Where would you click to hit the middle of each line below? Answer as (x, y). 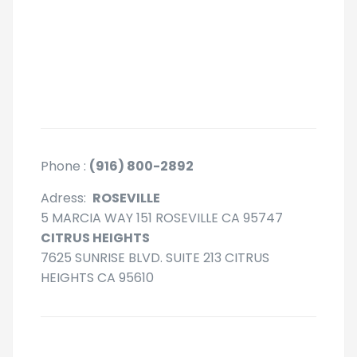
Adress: (67, 198)
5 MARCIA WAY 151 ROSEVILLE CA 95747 (162, 218)
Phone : (65, 167)
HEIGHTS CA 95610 (97, 278)
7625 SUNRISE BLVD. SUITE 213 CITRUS (155, 258)
